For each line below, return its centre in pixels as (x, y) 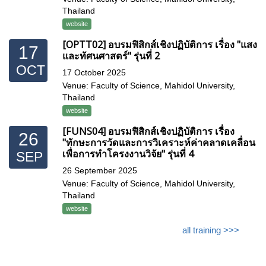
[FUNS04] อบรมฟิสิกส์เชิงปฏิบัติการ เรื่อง (148, 131)
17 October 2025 (94, 72)
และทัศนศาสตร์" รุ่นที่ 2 (111, 56)
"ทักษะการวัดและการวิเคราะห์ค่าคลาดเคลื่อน (159, 142)
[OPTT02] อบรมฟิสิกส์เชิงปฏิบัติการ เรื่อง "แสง (160, 44)
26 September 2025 (100, 170)
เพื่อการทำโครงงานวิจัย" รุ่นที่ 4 (128, 153)
